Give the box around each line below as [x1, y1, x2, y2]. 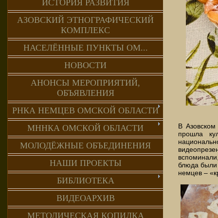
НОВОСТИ [64, 60, 107, 70]
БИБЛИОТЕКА [56, 176, 114, 185]
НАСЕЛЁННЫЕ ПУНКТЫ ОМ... [23, 43, 148, 53]
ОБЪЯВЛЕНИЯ [56, 88, 114, 98]
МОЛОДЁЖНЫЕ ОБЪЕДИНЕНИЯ [20, 141, 151, 150]
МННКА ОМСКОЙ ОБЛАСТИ [27, 123, 144, 133]
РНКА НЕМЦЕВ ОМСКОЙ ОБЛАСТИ [12, 106, 159, 115]
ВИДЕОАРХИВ [56, 193, 115, 203]
